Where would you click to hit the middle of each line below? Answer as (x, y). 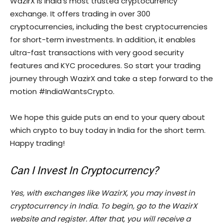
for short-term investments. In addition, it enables (103, 40)
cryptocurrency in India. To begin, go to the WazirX (104, 206)
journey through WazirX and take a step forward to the (111, 79)
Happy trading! (37, 143)
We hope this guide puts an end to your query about (108, 117)
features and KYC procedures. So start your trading (105, 66)
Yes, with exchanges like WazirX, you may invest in (103, 193)
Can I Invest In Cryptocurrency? (84, 171)
